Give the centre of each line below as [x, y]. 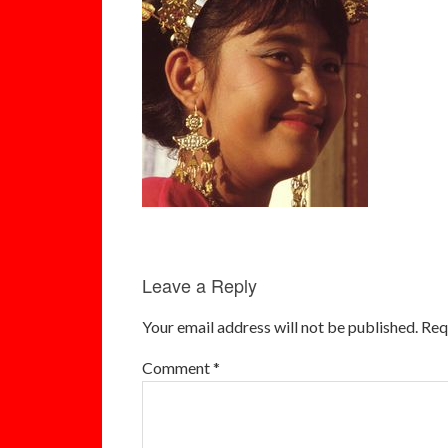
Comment [177, 367]
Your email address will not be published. [280, 326]
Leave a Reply [199, 285]
